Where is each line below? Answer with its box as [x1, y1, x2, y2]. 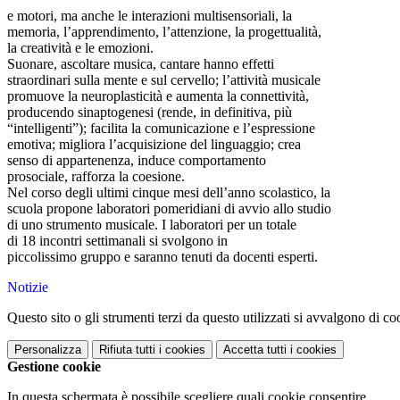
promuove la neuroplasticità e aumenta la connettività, [7, 88, 312, 104]
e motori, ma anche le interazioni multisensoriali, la [7, 8, 296, 24]
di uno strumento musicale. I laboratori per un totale [7, 217, 300, 233]
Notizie [7, 279, 48, 296]
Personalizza [14, 343, 81, 357]
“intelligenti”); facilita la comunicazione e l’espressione [7, 121, 319, 137]
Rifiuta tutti [99, 343, 155, 357]
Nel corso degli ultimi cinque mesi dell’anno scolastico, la [7, 185, 334, 201]
